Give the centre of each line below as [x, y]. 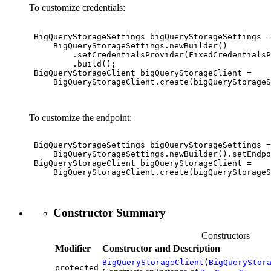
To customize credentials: [77, 7]
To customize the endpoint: [80, 117]
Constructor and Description [161, 249]
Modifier [73, 249]
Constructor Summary [109, 212]
